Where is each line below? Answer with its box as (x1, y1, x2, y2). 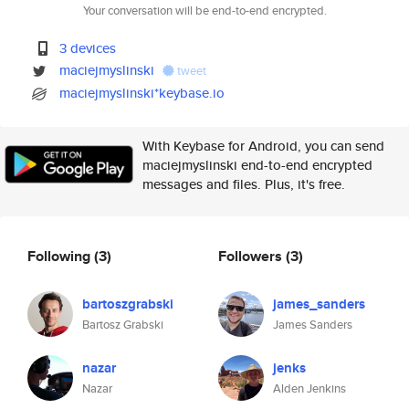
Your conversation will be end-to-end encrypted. (82, 2, 327, 19)
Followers (218, 245, 286, 267)
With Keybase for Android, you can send (142, 136, 384, 155)
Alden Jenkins (273, 380, 346, 397)
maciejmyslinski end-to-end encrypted (142, 155, 372, 174)
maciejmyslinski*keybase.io (59, 83, 225, 102)
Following (27, 245, 94, 267)
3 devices (59, 38, 117, 58)
